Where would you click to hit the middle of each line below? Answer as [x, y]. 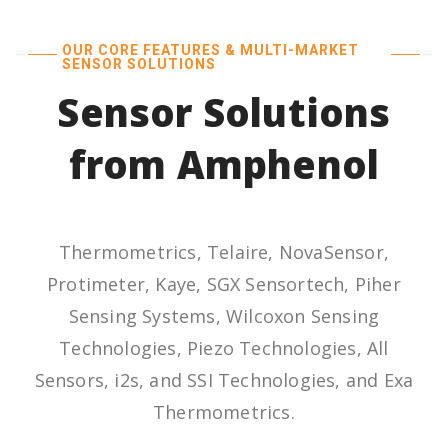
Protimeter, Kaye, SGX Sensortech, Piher [224, 283]
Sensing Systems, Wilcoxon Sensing [224, 315]
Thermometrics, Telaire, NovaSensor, [223, 251]
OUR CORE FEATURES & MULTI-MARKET [210, 50]
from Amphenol [224, 164]
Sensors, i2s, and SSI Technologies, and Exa [224, 379]
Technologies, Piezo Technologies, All [224, 347]
